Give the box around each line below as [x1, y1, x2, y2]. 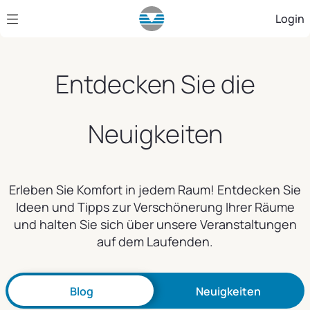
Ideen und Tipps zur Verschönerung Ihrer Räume [15, 199, 295, 215]
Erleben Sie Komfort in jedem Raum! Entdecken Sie [9, 181, 301, 198]
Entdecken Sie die [55, 67, 255, 101]
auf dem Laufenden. [97, 233, 213, 250]
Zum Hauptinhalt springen [5, 6, 138, 21]
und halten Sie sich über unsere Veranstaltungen [13, 216, 297, 232]
